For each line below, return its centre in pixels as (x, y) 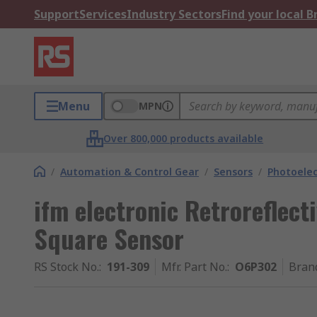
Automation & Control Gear (129, 172)
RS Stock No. (67, 267)
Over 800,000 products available (184, 138)
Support (57, 14)
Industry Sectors (174, 14)
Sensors (233, 172)
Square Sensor (109, 238)
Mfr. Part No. (194, 267)
